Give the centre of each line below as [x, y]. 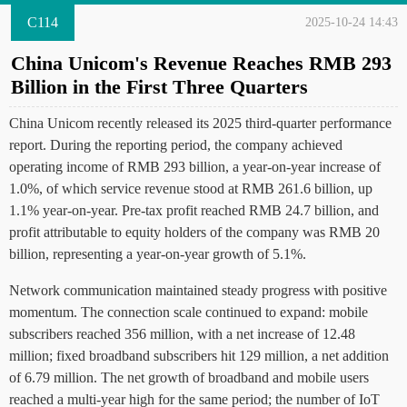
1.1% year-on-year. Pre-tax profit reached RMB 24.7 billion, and [194, 210]
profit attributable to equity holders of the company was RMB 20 [194, 232]
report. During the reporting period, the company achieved [176, 145]
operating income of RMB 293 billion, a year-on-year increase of [195, 167]
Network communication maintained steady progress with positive [198, 290]
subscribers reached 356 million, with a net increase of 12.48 [182, 334]
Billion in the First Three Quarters [159, 87]
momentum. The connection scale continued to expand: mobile [189, 312]
